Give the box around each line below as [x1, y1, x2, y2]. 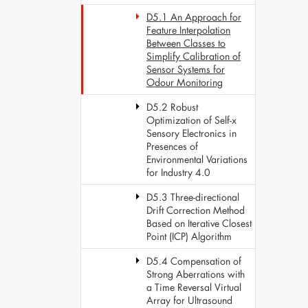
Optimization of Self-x [146, 113, 236, 126]
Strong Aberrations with [146, 267, 245, 280]
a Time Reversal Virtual [146, 280, 241, 294]
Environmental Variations [146, 153, 247, 166]
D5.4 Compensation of [146, 254, 241, 267]
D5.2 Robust [146, 100, 198, 113]
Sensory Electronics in [146, 126, 236, 140]
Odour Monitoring [146, 76, 223, 89]
